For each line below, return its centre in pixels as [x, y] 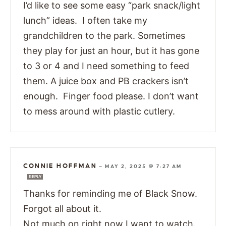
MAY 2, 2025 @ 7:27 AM [144, 166]
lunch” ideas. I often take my [85, 21]
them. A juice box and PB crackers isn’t [106, 81]
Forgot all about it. [62, 209]
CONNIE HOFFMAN [60, 166]
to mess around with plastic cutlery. [99, 111]
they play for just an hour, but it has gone [111, 51]
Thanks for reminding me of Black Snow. [110, 194]
